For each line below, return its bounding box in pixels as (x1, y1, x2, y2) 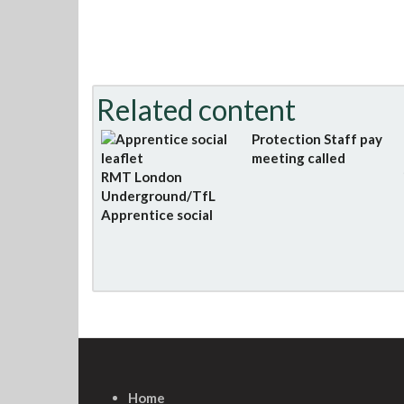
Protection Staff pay (252, 131, 383, 147)
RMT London (101, 169, 182, 185)
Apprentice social (101, 207, 213, 223)
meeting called (252, 150, 346, 166)
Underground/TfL (101, 188, 216, 204)
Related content (96, 92, 296, 127)
